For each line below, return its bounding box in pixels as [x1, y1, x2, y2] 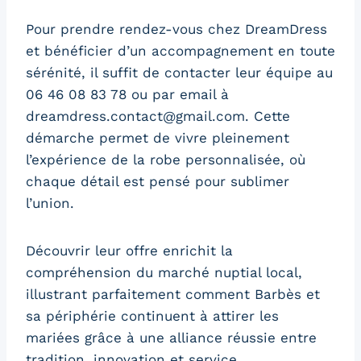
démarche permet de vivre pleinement [26, 129, 289, 146]
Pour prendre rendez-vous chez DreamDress [26, 20, 327, 37]
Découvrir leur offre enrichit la [26, 242, 233, 259]
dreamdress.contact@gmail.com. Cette [26, 107, 290, 124]
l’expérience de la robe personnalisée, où [26, 151, 305, 168]
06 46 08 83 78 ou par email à [26, 85, 229, 102]
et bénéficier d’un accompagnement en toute [26, 42, 335, 59]
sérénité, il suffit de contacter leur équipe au [26, 64, 333, 81]
